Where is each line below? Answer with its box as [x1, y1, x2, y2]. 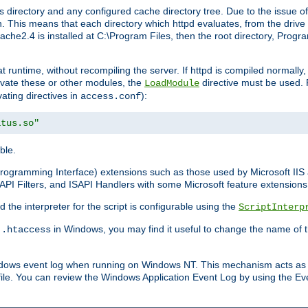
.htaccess [1, 224, 51, 236]
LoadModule [144, 78, 199, 89]
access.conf [80, 91, 141, 102]
